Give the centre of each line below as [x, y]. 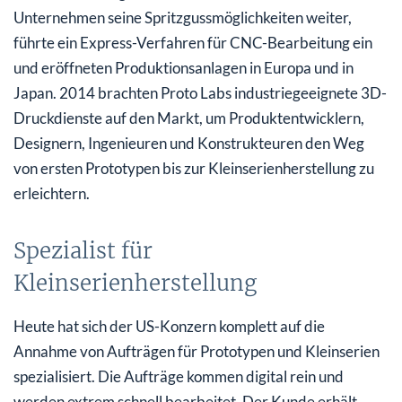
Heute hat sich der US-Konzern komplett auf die [169, 326]
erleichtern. [52, 193]
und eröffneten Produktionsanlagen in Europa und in [184, 67]
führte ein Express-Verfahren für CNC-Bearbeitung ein [193, 42]
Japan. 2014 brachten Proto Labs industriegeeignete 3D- [200, 92]
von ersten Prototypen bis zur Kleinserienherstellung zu [194, 168]
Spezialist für [83, 250]
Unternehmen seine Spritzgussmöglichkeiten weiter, [183, 17]
